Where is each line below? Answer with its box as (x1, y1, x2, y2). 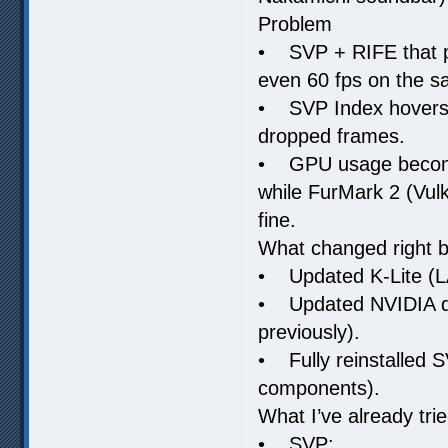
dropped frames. (258, 124, 405, 147)
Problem (258, 12, 332, 35)
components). (258, 376, 380, 399)
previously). (258, 320, 360, 343)
